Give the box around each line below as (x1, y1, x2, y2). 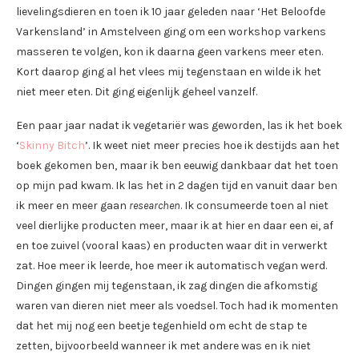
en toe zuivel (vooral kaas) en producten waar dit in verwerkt (16, 239, 328, 253)
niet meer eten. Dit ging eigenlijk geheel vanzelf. (16, 85, 257, 99)
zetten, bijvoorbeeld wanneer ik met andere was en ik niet (16, 339, 311, 353)
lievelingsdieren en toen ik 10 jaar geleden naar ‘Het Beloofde (16, 5, 325, 19)
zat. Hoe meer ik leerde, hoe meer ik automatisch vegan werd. (16, 259, 327, 273)
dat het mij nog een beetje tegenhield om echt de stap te (16, 319, 307, 333)
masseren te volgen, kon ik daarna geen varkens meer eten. (16, 45, 323, 59)
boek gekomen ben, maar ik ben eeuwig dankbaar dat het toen (16, 159, 338, 173)
